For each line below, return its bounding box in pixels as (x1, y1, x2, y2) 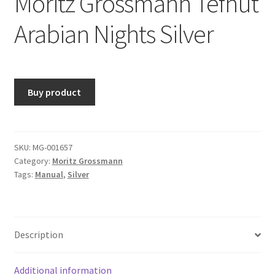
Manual (34, 169, 63, 180)
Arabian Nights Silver (14, 17, 214, 50)
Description (14, 228, 63, 241)
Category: (14, 155, 52, 167)
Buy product (28, 85, 82, 98)
